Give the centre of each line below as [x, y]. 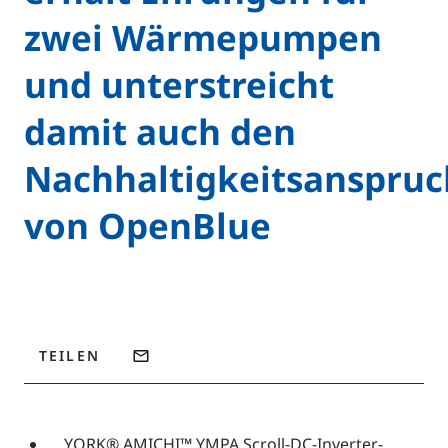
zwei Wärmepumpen [203, 37]
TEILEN [69, 355]
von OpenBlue [147, 225]
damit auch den [160, 131]
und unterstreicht [179, 84]
